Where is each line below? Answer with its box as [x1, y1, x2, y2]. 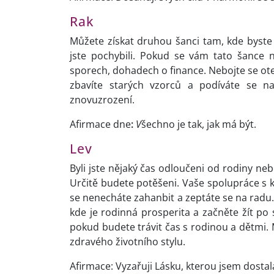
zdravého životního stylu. [70, 235, 188, 249]
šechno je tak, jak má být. [141, 117, 256, 131]
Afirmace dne [70, 117, 131, 131]
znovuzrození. [70, 93, 135, 107]
